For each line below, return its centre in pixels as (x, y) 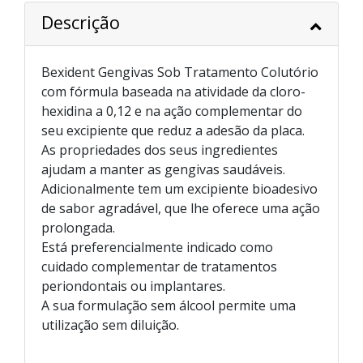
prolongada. (78, 228)
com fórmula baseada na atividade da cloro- (173, 92)
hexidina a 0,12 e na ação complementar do (172, 111)
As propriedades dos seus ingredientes (160, 150)
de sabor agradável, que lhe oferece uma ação (181, 208)
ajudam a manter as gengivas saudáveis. (163, 169)
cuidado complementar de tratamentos (159, 267)
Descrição (81, 22)
